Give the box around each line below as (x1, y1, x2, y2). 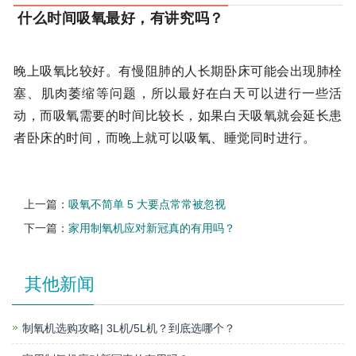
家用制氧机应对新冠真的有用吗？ (68, 222, 235, 235)
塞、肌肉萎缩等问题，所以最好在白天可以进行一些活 (14, 87, 342, 101)
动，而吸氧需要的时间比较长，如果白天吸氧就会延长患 (14, 109, 342, 123)
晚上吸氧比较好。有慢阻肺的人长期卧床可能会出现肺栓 (14, 64, 342, 79)
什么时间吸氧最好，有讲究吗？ (17, 10, 224, 27)
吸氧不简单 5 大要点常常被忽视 (68, 198, 226, 211)
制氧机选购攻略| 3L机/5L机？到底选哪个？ (22, 322, 235, 335)
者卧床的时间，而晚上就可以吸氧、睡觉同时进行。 (14, 131, 316, 145)
